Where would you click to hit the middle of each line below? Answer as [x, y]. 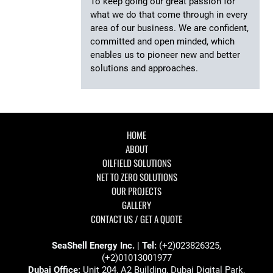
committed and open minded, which [162, 41]
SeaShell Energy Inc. [93, 245]
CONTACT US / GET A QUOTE [136, 219]
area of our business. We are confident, [169, 28]
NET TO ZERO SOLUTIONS [136, 177]
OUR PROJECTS [136, 191]
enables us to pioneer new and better [165, 55]
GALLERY [136, 205]
